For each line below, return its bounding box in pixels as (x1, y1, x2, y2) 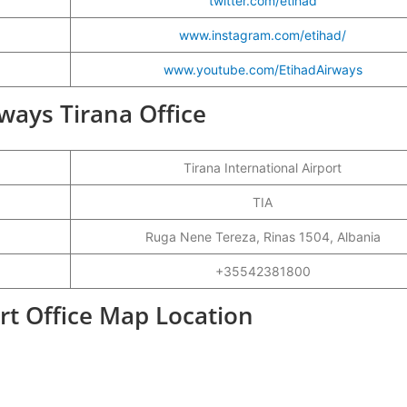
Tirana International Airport (184, 159, 342, 175)
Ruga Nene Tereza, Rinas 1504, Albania (144, 228, 381, 244)
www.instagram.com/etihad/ (179, 26, 346, 43)
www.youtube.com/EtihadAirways (163, 61, 362, 77)
